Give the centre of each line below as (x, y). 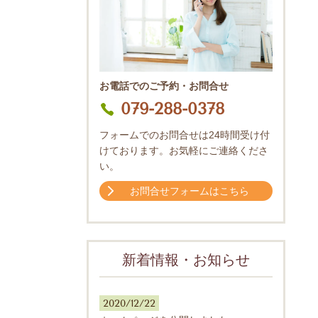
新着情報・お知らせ (186, 260)
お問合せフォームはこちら (190, 191)
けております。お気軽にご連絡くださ (184, 150)
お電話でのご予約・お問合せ (164, 86)
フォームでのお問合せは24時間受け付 (185, 135)
